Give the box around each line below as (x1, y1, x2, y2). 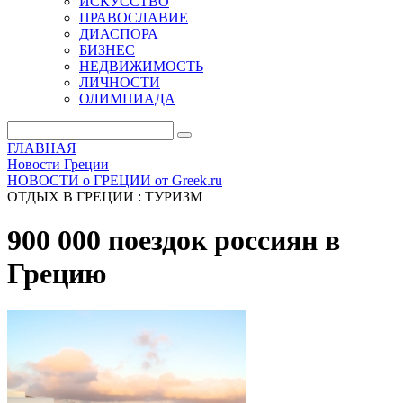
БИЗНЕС (79, 42, 135, 58)
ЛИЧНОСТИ (79, 75, 160, 90)
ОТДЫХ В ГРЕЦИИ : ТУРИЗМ (7, 189, 202, 204)
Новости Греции (7, 157, 109, 172)
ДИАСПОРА (79, 26, 158, 41)
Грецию (7, 257, 106, 291)
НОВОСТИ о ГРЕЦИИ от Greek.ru (7, 173, 222, 188)
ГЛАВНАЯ (7, 140, 76, 156)
